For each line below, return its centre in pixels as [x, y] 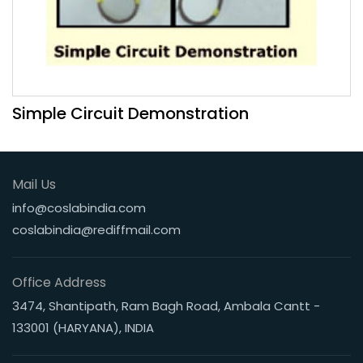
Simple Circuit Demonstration [130, 113]
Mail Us [34, 184]
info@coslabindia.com [79, 208]
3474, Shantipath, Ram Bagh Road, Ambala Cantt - [166, 306]
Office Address [59, 282]
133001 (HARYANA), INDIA [83, 328]
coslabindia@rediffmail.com [96, 230]
